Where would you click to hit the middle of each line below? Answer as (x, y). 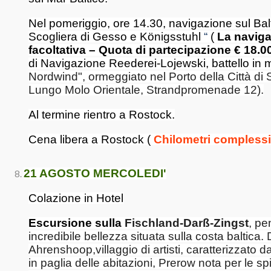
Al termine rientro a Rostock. (102, 115)
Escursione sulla (75, 223)
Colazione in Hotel (76, 198)
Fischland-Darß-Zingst (185, 223)
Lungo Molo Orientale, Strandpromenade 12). (146, 90)
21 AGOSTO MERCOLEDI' (95, 173)
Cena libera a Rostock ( (91, 139)
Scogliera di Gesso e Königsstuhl (116, 37)
